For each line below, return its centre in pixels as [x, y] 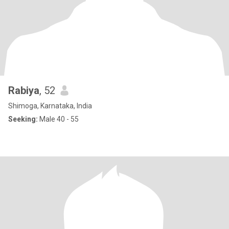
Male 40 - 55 [58, 119]
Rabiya [24, 90]
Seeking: [23, 119]
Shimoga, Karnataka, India [50, 106]
